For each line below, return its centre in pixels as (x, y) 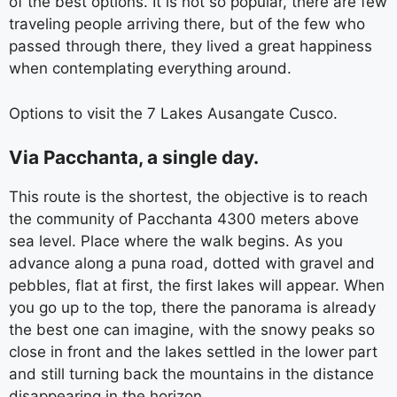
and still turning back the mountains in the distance (191, 374)
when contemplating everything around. (150, 68)
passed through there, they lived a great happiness (191, 46)
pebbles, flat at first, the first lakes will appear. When (197, 285)
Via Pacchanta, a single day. (134, 157)
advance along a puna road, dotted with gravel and (192, 263)
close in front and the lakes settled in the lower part (193, 352)
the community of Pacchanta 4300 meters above (184, 219)
